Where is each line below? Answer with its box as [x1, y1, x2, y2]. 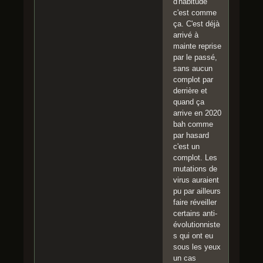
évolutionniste [173, 220, 220, 229]
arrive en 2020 [173, 108, 221, 117]
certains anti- [173, 208, 217, 218]
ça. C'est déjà [173, 19, 220, 28]
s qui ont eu [173, 231, 213, 240]
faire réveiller [173, 197, 217, 207]
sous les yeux [173, 242, 221, 251]
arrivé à [173, 30, 198, 39]
